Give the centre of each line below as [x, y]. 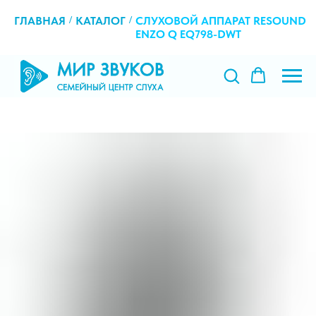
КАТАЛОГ [101, 21]
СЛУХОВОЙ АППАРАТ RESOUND [221, 21]
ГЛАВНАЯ [40, 21]
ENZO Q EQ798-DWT [188, 34]
